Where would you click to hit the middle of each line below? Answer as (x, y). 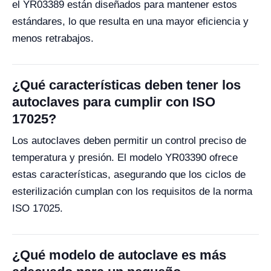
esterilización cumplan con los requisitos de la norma (132, 191)
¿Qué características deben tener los (126, 85)
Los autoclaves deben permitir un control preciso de (129, 141)
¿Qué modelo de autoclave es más (119, 255)
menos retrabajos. (53, 38)
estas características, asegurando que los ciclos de (129, 175)
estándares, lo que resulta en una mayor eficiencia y (130, 21)
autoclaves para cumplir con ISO (114, 102)
